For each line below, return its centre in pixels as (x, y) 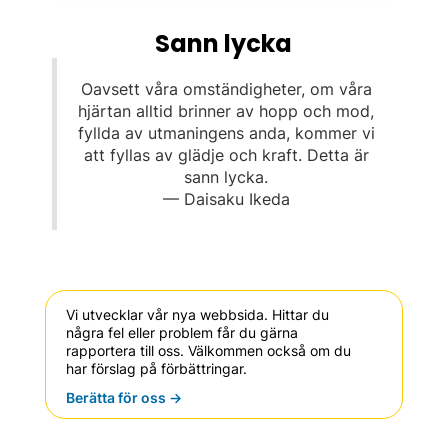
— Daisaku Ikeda (226, 199)
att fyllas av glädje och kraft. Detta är (226, 155)
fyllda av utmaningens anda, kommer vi (226, 133)
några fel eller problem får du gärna (181, 332)
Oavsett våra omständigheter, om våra (226, 89)
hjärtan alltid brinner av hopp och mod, (226, 111)
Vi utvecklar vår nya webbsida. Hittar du (197, 314)
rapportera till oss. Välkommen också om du (208, 350)
